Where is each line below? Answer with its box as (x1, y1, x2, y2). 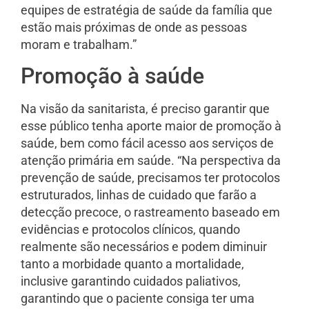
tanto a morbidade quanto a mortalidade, (21, 257, 244, 272)
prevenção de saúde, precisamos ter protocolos (21, 170, 280, 186)
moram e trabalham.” (21, 37, 137, 52)
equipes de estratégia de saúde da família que (21, 3, 272, 18)
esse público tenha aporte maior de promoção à (21, 119, 281, 134)
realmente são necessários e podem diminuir (21, 239, 267, 255)
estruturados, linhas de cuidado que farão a (21, 188, 257, 203)
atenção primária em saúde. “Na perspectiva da (21, 153, 281, 168)
